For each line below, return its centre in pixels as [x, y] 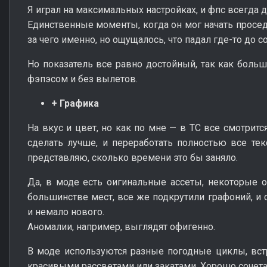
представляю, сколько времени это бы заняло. [133, 157]
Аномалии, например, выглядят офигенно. [121, 226]
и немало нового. [66, 212]
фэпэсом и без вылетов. [83, 79]
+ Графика [75, 103]
